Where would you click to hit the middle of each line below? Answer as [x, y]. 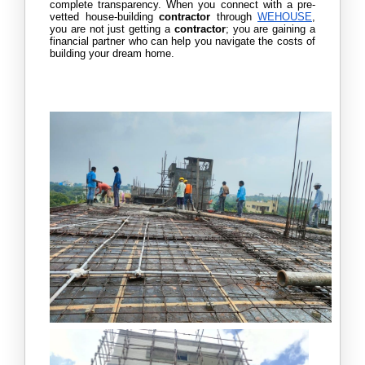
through [237, 16]
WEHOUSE [285, 16]
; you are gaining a [270, 29]
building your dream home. [114, 53]
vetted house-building [104, 16]
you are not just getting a [110, 29]
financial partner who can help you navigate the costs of [182, 41]
